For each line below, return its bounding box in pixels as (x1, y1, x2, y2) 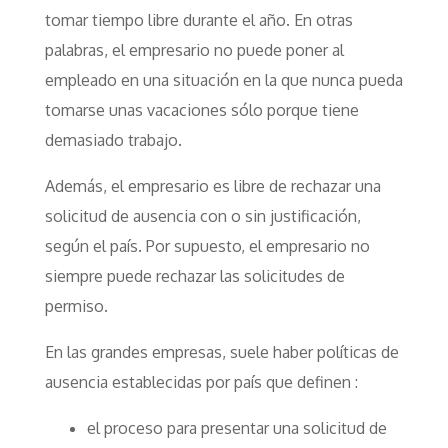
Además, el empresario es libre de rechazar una (44, 176, 381, 196)
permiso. (44, 296, 108, 316)
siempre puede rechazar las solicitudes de (44, 266, 345, 286)
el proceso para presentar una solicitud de (86, 418, 387, 438)
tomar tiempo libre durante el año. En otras (44, 10, 353, 30)
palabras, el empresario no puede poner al (44, 40, 344, 60)
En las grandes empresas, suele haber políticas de (44, 342, 399, 362)
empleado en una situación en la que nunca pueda (44, 70, 403, 90)
